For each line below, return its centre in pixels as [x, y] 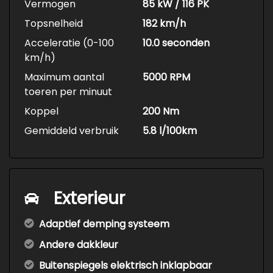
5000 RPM [166, 77]
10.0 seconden [176, 43]
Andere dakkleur [79, 245]
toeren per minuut [68, 92]
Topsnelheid [54, 24]
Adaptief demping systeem [104, 224]
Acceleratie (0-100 [69, 43]
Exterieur [89, 199]
